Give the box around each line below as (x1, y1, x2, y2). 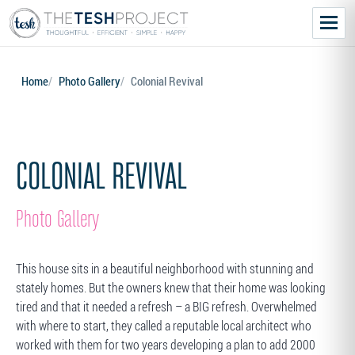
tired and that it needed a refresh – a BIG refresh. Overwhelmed (16, 298, 317, 315)
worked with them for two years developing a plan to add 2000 (16, 336, 315, 353)
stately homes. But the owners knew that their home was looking (16, 279, 326, 296)
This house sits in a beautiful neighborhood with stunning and (16, 260, 314, 277)
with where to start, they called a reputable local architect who (16, 317, 311, 334)
